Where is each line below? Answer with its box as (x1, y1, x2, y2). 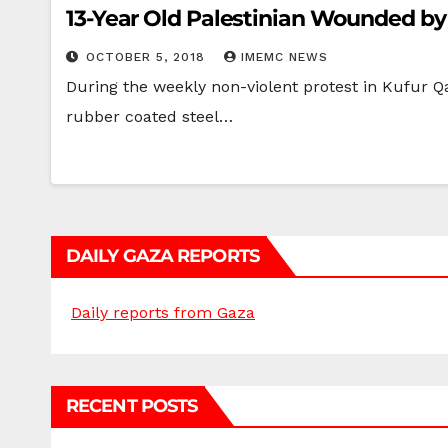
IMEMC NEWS (241, 50, 328, 64)
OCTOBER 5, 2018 (86, 50, 210, 64)
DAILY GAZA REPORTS (66, 245, 259, 267)
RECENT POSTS (66, 395, 198, 417)
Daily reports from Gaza (71, 303, 255, 322)
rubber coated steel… (66, 107, 233, 126)
